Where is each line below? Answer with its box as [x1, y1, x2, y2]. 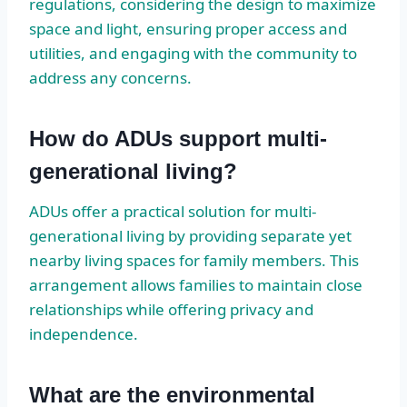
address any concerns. [29, 66, 192, 88]
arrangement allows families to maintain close [29, 273, 362, 295]
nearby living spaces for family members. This [29, 249, 359, 271]
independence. [29, 323, 138, 344]
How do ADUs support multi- [29, 125, 327, 151]
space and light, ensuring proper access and [29, 17, 347, 39]
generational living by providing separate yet [29, 224, 352, 246]
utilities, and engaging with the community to [29, 42, 357, 64]
